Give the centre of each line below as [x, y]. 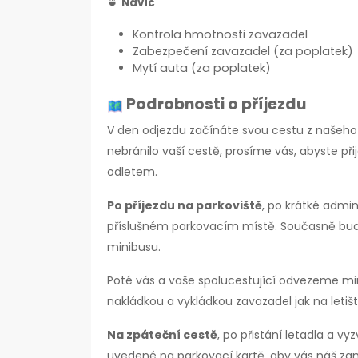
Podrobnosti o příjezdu [216, 104]
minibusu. [134, 247]
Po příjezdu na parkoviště [185, 205]
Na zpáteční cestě [162, 335]
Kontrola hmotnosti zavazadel [220, 34]
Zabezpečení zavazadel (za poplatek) [243, 51]
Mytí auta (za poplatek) [202, 68]
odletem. [134, 172]
